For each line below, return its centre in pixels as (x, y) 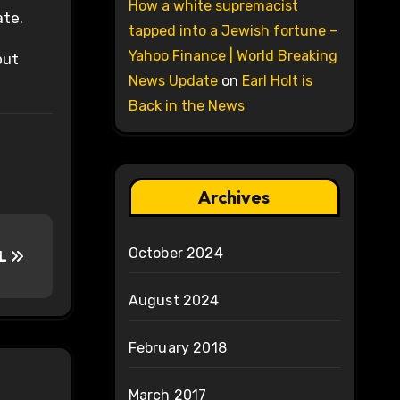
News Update (173, 81)
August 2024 (174, 301)
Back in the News (186, 106)
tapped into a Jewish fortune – (233, 31)
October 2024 (175, 254)
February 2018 (178, 348)
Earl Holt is (277, 81)
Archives (234, 197)
